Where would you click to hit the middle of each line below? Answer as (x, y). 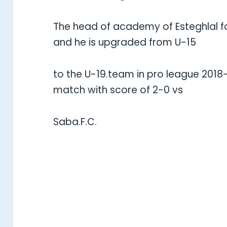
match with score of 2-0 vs (118, 90)
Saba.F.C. (75, 122)
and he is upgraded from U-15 (125, 43)
